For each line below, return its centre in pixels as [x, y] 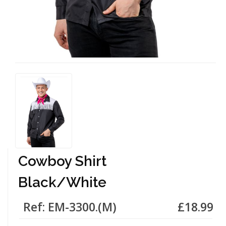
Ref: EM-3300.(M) [70, 207]
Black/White [62, 182]
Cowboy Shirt [62, 161]
